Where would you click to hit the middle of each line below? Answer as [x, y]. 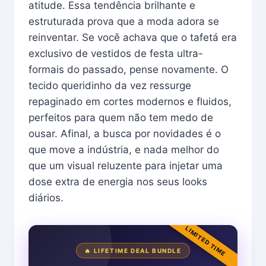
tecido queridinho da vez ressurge [110, 86]
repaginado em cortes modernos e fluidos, [130, 102]
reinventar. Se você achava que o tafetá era [133, 38]
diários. [46, 198]
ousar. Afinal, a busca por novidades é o [125, 134]
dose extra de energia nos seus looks [118, 182]
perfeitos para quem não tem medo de [121, 118]
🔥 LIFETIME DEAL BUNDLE [133, 251]
